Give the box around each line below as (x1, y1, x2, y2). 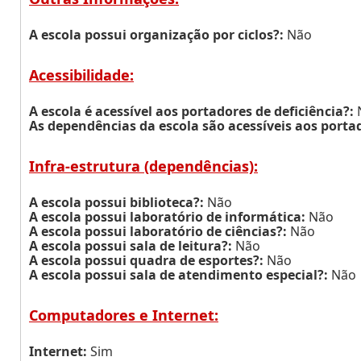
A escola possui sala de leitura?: (29, 237, 232, 255)
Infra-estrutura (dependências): (29, 156, 258, 176)
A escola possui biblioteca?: (29, 193, 204, 211)
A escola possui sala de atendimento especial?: (29, 266, 328, 284)
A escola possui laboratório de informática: (29, 208, 305, 226)
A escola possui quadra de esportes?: (29, 251, 263, 269)
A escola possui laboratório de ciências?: (29, 222, 287, 240)
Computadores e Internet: (29, 305, 218, 325)
